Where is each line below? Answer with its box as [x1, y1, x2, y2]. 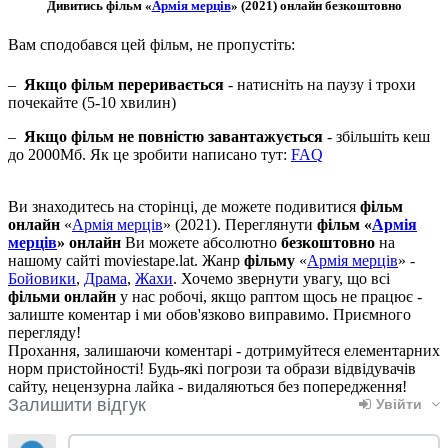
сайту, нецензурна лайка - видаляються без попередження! [8, 377, 407, 395]
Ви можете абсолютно [121, 233, 281, 251]
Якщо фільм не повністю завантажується [24, 127, 323, 145]
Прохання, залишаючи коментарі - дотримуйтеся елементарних [8, 341, 440, 359]
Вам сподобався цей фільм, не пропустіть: [8, 35, 295, 53]
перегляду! [8, 323, 81, 341]
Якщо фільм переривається [24, 75, 224, 93]
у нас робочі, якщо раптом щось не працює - [116, 287, 422, 305]
